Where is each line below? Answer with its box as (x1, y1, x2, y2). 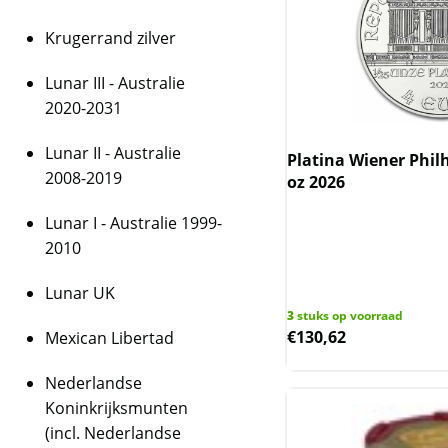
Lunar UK (45, 282, 115, 304)
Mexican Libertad (45, 327, 174, 349)
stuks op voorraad (294, 307, 404, 324)
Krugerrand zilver (45, 27, 176, 49)
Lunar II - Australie (45, 142, 181, 164)
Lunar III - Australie (45, 72, 185, 94)
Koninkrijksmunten (45, 397, 188, 419)
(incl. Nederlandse (45, 422, 181, 444)
